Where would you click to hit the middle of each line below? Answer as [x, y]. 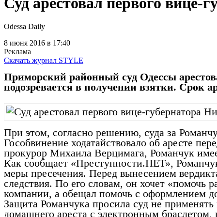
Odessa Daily [24, 27]
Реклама [17, 52]
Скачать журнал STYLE [44, 61]
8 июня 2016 [24, 43]
